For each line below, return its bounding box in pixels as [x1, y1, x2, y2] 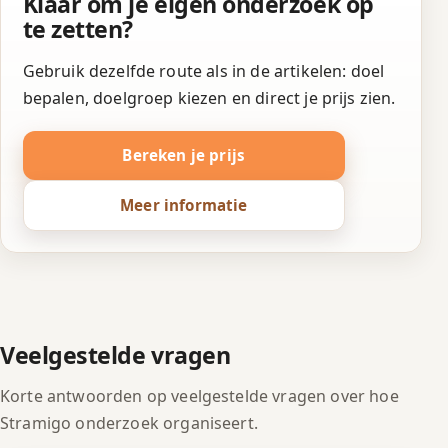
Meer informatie [120, 194, 248, 215]
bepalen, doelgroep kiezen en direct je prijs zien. [22, 86, 396, 109]
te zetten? [22, 13, 133, 46]
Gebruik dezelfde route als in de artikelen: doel [22, 59, 385, 82]
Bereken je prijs [122, 144, 246, 165]
